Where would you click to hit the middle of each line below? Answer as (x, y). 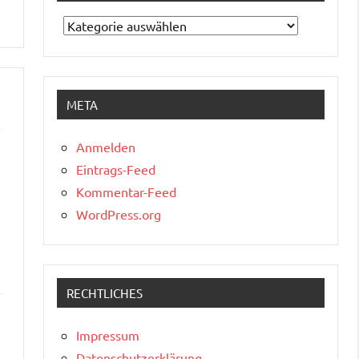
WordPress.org (119, 214)
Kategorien (94, 24)
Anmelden (106, 146)
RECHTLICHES (105, 292)
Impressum (108, 335)
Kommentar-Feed (126, 191)
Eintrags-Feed (116, 169)
